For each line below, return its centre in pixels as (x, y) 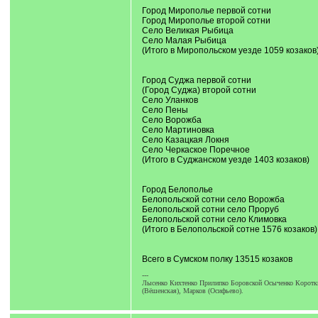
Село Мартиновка (178, 130)
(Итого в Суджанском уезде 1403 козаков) (225, 160)
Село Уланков (170, 100)
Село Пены (165, 110)
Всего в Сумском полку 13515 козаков (217, 259)
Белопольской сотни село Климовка (214, 219)
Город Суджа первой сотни (196, 80)
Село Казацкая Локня (185, 140)
